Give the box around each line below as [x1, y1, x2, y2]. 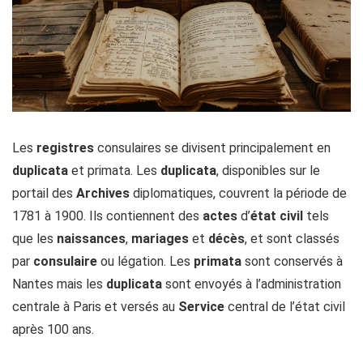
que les [12, 231, 57, 247]
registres [36, 140, 94, 156]
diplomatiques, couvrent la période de [130, 186, 347, 202]
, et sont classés [245, 231, 340, 247]
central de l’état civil [224, 299, 345, 315]
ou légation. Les [97, 254, 194, 270]
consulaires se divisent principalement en [94, 140, 331, 156]
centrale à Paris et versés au [12, 299, 178, 315]
